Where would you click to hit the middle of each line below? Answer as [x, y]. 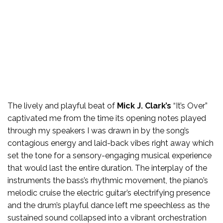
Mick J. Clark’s [144, 106]
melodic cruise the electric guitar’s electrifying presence [109, 193]
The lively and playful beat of [62, 106]
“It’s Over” [189, 106]
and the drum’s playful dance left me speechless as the [109, 205]
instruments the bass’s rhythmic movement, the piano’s [108, 180]
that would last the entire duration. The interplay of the [107, 168]
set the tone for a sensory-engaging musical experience [110, 155]
